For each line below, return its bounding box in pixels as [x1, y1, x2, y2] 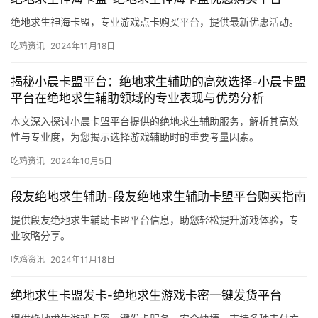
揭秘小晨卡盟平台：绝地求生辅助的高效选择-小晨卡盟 [11, 75, 306, 89]
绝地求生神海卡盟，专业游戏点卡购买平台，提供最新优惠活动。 [11, 16, 299, 28]
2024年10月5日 [50, 155, 112, 167]
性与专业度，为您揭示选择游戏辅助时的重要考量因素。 [11, 131, 259, 143]
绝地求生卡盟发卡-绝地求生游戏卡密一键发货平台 [11, 288, 282, 303]
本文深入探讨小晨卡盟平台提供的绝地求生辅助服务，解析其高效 [11, 115, 299, 128]
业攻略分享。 [11, 229, 70, 242]
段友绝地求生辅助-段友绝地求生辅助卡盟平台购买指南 [11, 190, 306, 204]
